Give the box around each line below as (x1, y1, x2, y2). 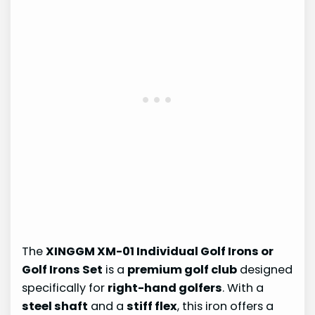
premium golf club (127, 261, 238, 278)
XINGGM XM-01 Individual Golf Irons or (46, 243, 274, 259)
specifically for (22, 279, 108, 296)
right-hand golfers (108, 279, 223, 296)
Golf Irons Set (22, 261, 103, 278)
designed (237, 261, 293, 278)
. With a (222, 279, 264, 296)
